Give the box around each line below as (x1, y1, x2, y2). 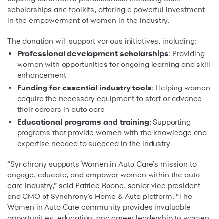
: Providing (169, 49, 205, 59)
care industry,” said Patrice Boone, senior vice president (7, 181, 200, 191)
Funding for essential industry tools (17, 83, 152, 93)
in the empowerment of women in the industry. (7, 16, 169, 25)
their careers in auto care (17, 105, 105, 114)
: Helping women (152, 83, 210, 93)
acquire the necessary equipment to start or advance (17, 94, 202, 104)
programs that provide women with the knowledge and (17, 128, 207, 138)
